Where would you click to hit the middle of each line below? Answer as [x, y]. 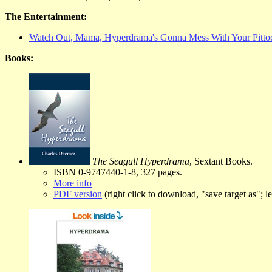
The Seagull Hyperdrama [141, 161]
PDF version [78, 194]
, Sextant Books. [221, 161]
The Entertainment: [46, 16]
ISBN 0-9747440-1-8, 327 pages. [118, 172]
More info [73, 183]
